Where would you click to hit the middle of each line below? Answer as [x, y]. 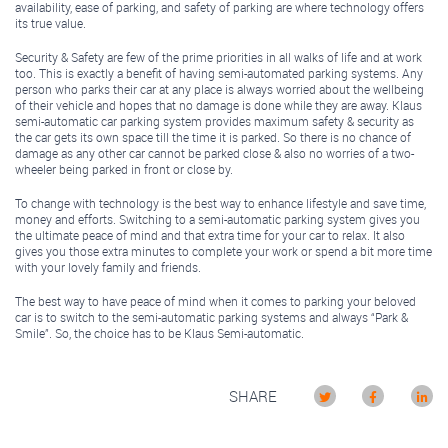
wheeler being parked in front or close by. [124, 168]
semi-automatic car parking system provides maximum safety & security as [214, 120]
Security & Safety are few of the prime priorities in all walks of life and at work [218, 56]
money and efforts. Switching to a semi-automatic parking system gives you [217, 218]
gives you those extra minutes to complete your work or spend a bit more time [223, 250]
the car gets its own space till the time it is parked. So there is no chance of [213, 136]
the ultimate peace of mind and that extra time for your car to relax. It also [210, 234]
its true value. [50, 22]
